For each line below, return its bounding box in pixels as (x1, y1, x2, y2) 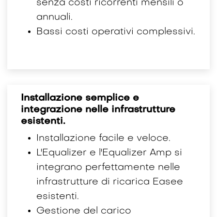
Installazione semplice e (21, 93, 139, 103)
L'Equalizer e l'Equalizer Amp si (36, 148, 182, 158)
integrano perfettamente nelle (36, 162, 180, 172)
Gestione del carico (36, 206, 131, 216)
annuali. (36, 12, 73, 22)
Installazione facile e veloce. (36, 133, 170, 143)
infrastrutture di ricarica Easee (36, 177, 183, 187)
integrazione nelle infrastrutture (21, 105, 175, 115)
